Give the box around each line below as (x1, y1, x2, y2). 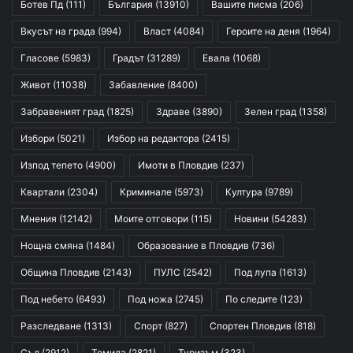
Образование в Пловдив (137, 240, 249, 252)
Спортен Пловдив (210, 320, 292, 333)
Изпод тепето (20, 159, 83, 172)
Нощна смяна (20, 240, 84, 252)
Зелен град (244, 106, 296, 118)
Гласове (20, 52, 59, 65)
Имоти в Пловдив (138, 159, 218, 172)
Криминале (120, 186, 172, 199)
